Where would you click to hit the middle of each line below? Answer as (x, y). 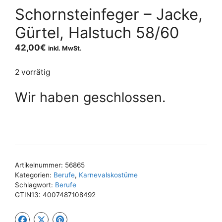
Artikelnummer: (40, 165)
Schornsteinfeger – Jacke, (109, 14)
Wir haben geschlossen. (90, 97)
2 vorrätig (33, 72)
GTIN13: (29, 195)
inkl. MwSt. (65, 48)
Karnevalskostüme (108, 175)
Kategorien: (34, 175)
